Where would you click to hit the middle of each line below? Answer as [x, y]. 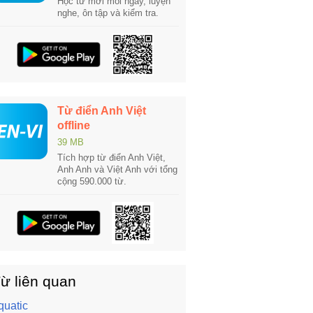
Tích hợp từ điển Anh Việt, [111, 158]
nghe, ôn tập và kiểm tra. [108, 13]
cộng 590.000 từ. [92, 181]
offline [74, 125]
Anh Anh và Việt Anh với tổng [117, 169]
